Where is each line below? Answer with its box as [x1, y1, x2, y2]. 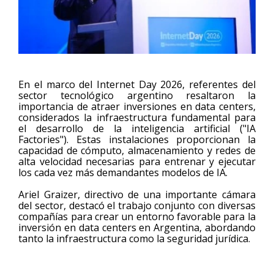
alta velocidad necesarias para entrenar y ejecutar [18, 155, 256, 168]
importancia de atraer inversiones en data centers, [18, 100, 256, 113]
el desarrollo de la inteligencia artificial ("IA [18, 122, 256, 135]
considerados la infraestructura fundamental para [18, 111, 256, 124]
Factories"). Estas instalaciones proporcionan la [18, 133, 256, 146]
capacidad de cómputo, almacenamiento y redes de [18, 144, 256, 157]
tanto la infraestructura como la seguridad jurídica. [18, 232, 251, 245]
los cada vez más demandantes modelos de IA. [18, 166, 228, 179]
